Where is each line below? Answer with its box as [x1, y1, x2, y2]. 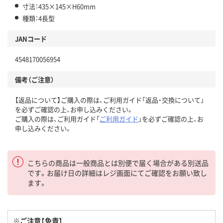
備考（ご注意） [15, 74, 54, 84]
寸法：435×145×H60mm [22, 1, 96, 11]
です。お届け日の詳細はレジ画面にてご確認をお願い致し [27, 167, 207, 178]
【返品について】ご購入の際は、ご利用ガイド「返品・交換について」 [15, 95, 204, 105]
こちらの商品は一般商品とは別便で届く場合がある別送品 [27, 157, 209, 168]
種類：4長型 [22, 13, 55, 23]
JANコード [15, 33, 47, 43]
